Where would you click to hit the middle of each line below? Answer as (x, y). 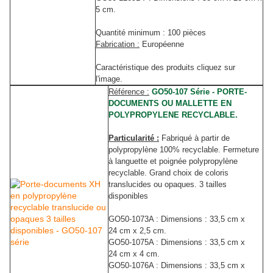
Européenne (162, 44)
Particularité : (134, 138)
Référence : (129, 92)
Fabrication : (118, 44)
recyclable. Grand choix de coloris (168, 173)
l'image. (109, 79)
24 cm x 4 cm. (135, 254)
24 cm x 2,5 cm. (139, 231)
